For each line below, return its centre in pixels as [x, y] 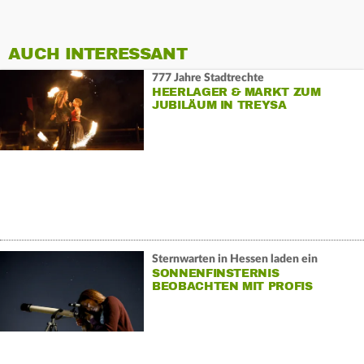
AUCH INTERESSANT [97, 54]
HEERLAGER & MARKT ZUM [236, 93]
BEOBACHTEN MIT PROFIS [232, 287]
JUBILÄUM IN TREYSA [219, 106]
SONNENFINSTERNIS [215, 274]
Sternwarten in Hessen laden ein [234, 260]
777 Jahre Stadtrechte [208, 78]
